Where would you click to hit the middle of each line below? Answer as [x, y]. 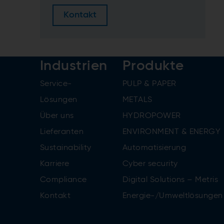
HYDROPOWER [151, 116]
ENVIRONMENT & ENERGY [171, 132]
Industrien [74, 66]
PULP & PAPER [149, 84]
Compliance [63, 180]
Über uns [57, 116]
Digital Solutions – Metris [170, 180]
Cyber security [150, 164]
